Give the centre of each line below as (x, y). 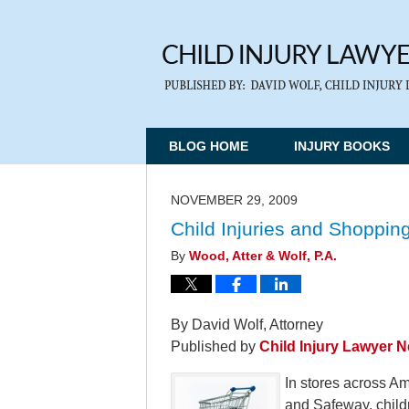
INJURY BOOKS (342, 146)
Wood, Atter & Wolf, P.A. (263, 256)
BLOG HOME (209, 146)
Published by (215, 346)
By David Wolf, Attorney (247, 325)
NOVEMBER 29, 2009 (234, 200)
